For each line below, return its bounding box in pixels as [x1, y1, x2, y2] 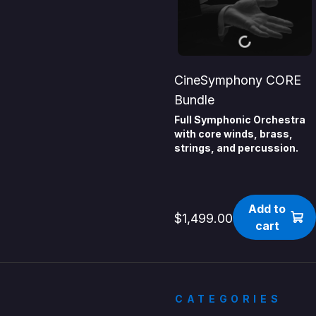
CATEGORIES [175, 293, 282, 305]
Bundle [174, 92, 215, 108]
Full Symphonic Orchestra [174, 114, 306, 126]
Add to [248, 202, 286, 217]
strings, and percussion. [174, 142, 299, 154]
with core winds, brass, [174, 128, 293, 140]
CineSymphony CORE [174, 73, 302, 88]
